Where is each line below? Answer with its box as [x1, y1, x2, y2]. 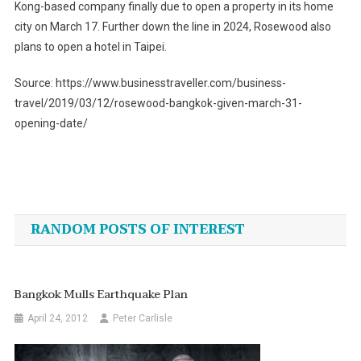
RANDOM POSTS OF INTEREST [30, 218, 245, 241]
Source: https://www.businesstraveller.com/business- [14, 76, 286, 89]
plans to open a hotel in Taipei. [14, 39, 167, 53]
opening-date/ [14, 116, 88, 130]
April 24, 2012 [27, 312, 89, 324]
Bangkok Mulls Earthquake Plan [15, 284, 189, 304]
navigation [13, 197, 156, 239]
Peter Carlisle [113, 312, 173, 324]
